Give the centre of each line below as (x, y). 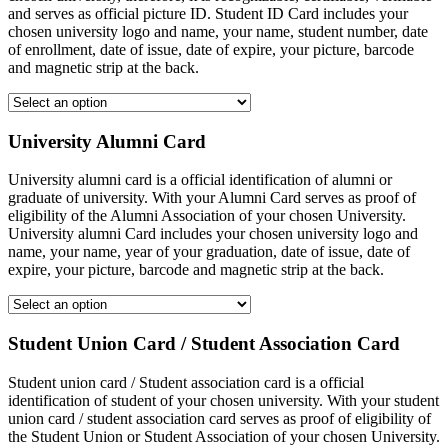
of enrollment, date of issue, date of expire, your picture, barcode (211, 49)
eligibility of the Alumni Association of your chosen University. (207, 216)
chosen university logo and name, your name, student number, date (218, 31)
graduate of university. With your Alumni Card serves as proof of (212, 198)
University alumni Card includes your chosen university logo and (213, 234)
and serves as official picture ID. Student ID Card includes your (208, 13)
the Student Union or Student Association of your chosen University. (224, 436)
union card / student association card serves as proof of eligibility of (219, 418)
